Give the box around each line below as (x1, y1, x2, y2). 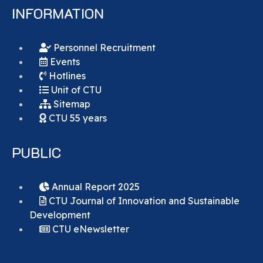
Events (48, 56, 80, 68)
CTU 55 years (46, 112, 107, 124)
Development (29, 209, 90, 221)
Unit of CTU (49, 84, 102, 96)
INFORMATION (12, 4, 104, 23)
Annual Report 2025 (49, 181, 140, 193)
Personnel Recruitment (51, 42, 156, 54)
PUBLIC (12, 143, 61, 162)
